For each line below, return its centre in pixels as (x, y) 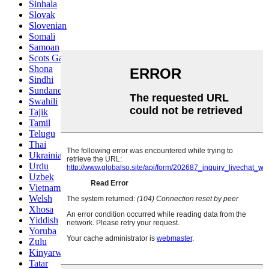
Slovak (42, 14)
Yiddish (44, 220)
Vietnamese (51, 187)
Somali (42, 36)
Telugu (42, 133)
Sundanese (49, 90)
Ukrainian (48, 155)
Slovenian (48, 25)
